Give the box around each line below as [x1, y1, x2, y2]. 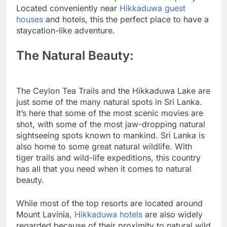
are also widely [142, 209, 203, 219]
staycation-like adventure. [16, 25, 115, 35]
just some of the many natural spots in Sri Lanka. [16, 96, 202, 107]
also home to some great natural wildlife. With [16, 141, 192, 152]
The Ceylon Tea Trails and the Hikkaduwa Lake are [16, 85, 210, 96]
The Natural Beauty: [16, 48, 134, 63]
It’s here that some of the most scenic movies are [16, 107, 203, 118]
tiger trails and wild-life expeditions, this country [16, 152, 201, 163]
